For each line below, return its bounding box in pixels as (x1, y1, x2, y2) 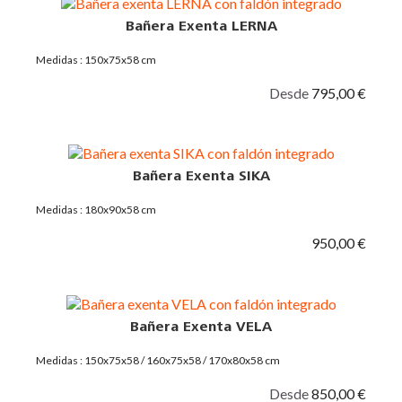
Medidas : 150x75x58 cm (36, 52, 156, 66)
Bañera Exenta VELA (130, 319, 272, 335)
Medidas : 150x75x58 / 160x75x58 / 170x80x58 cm (36, 354, 280, 368)
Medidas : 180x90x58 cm (36, 203, 156, 217)
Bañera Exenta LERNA (125, 18, 277, 33)
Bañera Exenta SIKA (132, 169, 270, 184)
